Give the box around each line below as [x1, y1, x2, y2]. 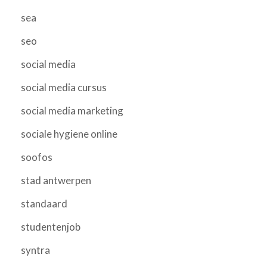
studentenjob [21, 220, 80, 233]
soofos [21, 150, 52, 163]
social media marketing [21, 104, 123, 117]
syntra [21, 243, 50, 256]
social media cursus [21, 80, 107, 94]
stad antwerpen [21, 173, 91, 187]
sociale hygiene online [21, 127, 117, 140]
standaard [21, 197, 67, 210]
